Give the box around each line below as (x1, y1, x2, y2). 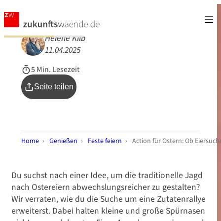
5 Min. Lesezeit (31, 64, 80, 75)
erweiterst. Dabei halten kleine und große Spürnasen (11, 205, 205, 217)
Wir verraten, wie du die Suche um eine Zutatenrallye (11, 193, 206, 205)
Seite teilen (34, 82, 74, 91)
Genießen (49, 136, 78, 146)
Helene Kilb (45, 32, 86, 44)
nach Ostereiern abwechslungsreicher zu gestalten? (11, 181, 200, 193)
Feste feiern (88, 136, 122, 146)
